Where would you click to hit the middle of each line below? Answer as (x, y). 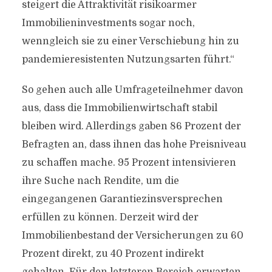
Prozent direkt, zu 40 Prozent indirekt (113, 254)
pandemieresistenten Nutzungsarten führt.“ (128, 59)
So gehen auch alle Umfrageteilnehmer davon (132, 90)
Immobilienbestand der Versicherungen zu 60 (132, 236)
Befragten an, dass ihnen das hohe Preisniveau (134, 144)
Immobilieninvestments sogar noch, (108, 23)
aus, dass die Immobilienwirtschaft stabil (119, 108)
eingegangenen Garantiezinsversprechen (122, 199)
